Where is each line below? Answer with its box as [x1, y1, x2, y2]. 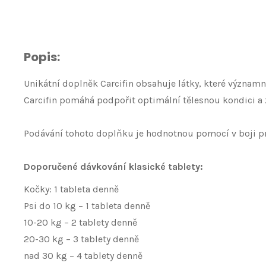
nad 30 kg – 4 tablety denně [24, 250, 142, 261]
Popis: [24, 49, 60, 65]
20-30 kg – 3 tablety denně [24, 233, 139, 245]
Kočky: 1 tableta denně [24, 183, 119, 195]
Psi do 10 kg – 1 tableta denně [24, 200, 150, 211]
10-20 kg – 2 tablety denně [24, 217, 137, 228]
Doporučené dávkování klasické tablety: [24, 161, 203, 172]
